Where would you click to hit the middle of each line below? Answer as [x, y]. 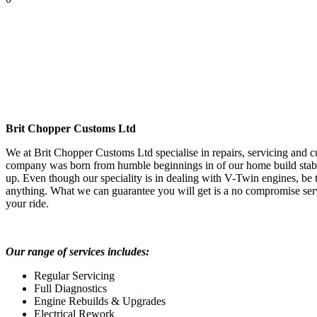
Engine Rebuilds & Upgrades [100, 301]
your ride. [27, 203]
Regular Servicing [74, 276]
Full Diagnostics [70, 288]
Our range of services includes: [77, 252]
